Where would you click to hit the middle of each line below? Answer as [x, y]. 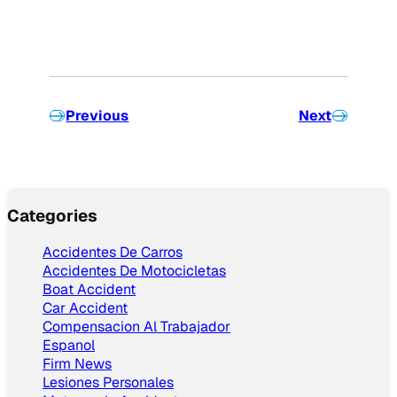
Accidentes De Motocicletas [134, 271]
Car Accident [85, 308]
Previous [97, 115]
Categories [52, 215]
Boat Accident [89, 290]
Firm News [77, 364]
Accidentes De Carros [113, 253]
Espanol [69, 346]
